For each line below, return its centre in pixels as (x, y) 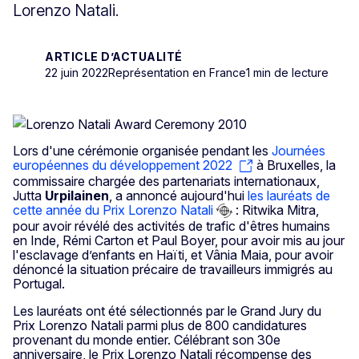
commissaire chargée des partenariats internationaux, (166, 181)
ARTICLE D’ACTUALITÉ (114, 56)
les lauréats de (289, 195)
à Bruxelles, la (294, 165)
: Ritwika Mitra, (276, 210)
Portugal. (39, 284)
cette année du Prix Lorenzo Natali (113, 210)
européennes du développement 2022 (123, 165)
